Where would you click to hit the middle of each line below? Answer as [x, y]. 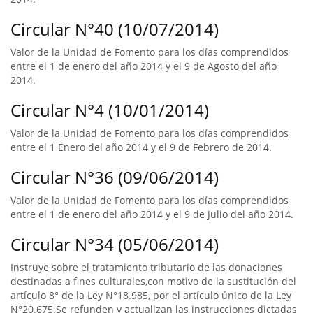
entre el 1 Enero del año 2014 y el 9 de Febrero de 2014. [141, 147]
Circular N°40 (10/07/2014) [115, 29]
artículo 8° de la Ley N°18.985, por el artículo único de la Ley [151, 295]
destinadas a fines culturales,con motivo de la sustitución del [153, 281]
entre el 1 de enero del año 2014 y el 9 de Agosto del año [144, 66]
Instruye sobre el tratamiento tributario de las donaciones [146, 267]
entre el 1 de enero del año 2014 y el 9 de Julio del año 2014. [152, 214]
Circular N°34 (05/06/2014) [115, 244]
